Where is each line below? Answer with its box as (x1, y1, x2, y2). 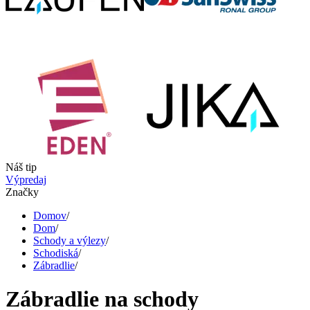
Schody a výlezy (33, 235, 106, 246)
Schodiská (33, 247, 78, 259)
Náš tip (6, 161, 37, 173)
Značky (6, 186, 39, 198)
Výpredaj (6, 174, 46, 185)
